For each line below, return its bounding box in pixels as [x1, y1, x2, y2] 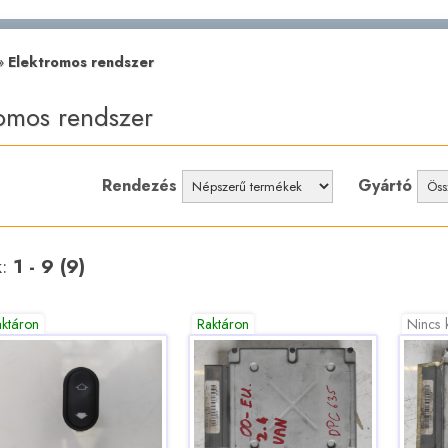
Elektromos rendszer [7, 52, 154, 73]
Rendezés [102, 173, 178, 197]
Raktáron [197, 314, 250, 335]
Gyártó [358, 173, 413, 197]
